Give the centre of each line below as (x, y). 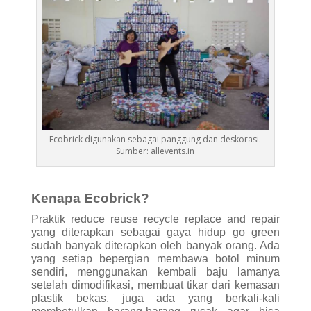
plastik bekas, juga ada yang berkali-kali (155, 298)
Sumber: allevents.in (155, 151)
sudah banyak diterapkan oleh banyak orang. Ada (155, 245)
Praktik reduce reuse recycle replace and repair (155, 219)
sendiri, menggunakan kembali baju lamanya (155, 271)
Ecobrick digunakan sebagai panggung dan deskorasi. (155, 139)
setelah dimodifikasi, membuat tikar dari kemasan (155, 285)
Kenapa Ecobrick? (90, 198)
